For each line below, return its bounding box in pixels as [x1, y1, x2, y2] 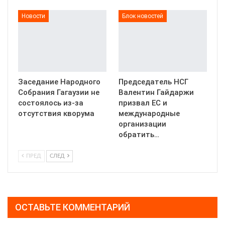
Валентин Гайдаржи [119, 88, 194, 97]
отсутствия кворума [18, 109, 94, 119]
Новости [22, 12, 45, 20]
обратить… [119, 130, 159, 140]
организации [119, 120, 166, 129]
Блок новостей [122, 12, 163, 20]
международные [119, 109, 180, 119]
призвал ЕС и [119, 98, 167, 108]
